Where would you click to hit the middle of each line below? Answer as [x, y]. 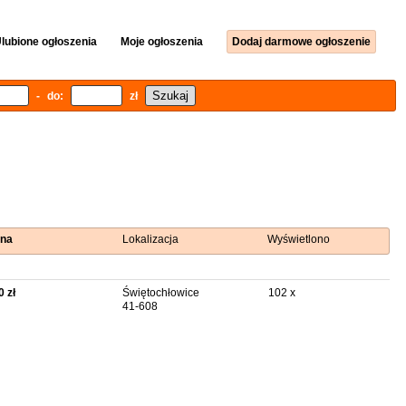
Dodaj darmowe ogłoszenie [301, 42]
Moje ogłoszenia [162, 42]
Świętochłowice [161, 293]
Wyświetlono [299, 239]
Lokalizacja [150, 239]
